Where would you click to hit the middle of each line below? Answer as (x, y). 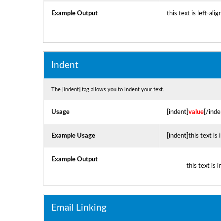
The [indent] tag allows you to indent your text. (108, 90)
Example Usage (73, 136)
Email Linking (79, 208)
